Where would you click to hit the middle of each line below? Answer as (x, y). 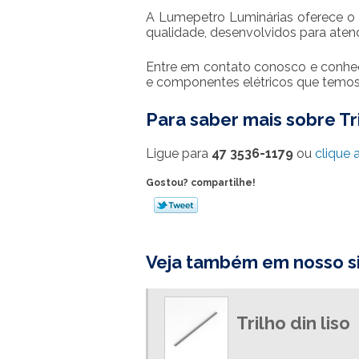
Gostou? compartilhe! (201, 183)
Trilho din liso (293, 323)
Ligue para (179, 153)
